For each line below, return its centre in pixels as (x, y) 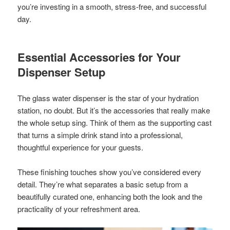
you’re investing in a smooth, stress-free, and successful (112, 7)
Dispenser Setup (62, 72)
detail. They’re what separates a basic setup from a (103, 184)
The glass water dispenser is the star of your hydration (108, 98)
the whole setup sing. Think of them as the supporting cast (115, 123)
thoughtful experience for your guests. (81, 147)
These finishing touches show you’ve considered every (110, 172)
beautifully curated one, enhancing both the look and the (110, 197)
